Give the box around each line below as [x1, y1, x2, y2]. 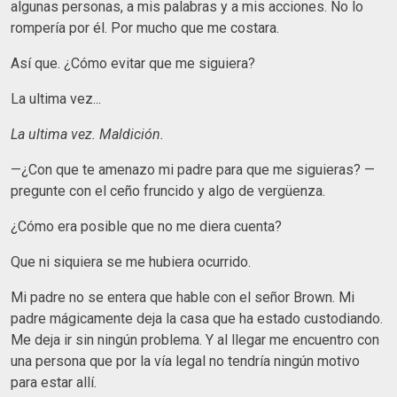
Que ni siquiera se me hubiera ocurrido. [11, 253, 251, 270]
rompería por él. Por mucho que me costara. [11, 19, 279, 36]
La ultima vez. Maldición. [11, 125, 167, 143]
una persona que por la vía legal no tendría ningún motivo [11, 352, 360, 370]
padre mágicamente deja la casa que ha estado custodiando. [11, 309, 383, 327]
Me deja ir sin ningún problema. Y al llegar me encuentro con [11, 331, 379, 348]
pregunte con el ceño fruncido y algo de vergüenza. [11, 182, 325, 199]
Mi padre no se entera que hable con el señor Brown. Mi [11, 288, 354, 306]
